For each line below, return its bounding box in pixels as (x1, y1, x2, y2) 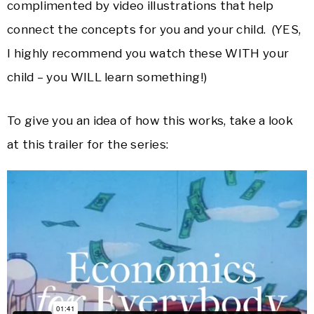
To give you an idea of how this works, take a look (7, 114, 293, 128)
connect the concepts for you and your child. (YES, (7, 22, 301, 37)
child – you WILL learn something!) (7, 70, 207, 85)
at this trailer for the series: (7, 137, 169, 152)
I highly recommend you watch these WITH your (7, 46, 289, 61)
